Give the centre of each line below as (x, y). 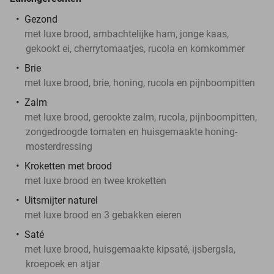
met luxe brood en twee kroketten (95, 180)
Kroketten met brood (68, 166)
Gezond (41, 19)
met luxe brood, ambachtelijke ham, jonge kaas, (127, 34)
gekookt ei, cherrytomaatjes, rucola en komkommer (135, 48)
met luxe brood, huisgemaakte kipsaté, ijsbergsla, (130, 249)
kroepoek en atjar (63, 264)
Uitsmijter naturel (61, 200)
